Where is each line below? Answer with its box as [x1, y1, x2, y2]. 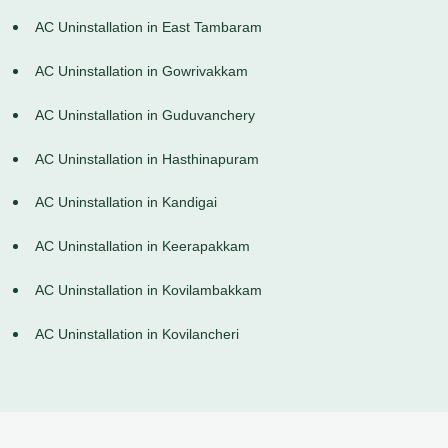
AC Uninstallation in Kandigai [35, 194, 217, 211]
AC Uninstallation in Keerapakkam [35, 238, 250, 255]
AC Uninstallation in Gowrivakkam [35, 63, 248, 80]
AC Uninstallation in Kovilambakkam [35, 282, 262, 299]
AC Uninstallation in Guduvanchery [35, 106, 255, 123]
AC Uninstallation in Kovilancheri [35, 325, 239, 342]
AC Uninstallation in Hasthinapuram [35, 150, 259, 167]
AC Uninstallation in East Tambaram [35, 19, 262, 36]
